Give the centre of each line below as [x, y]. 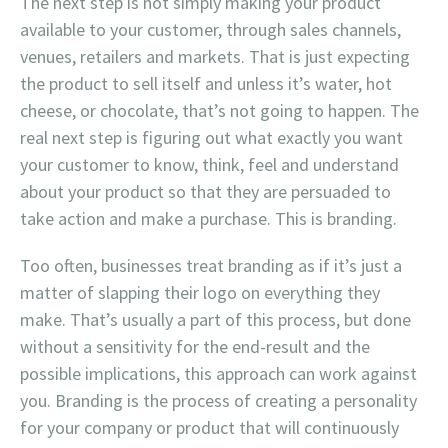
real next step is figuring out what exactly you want [211, 137]
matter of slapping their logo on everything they [200, 292]
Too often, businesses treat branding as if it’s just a [211, 265]
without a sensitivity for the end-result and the [195, 346]
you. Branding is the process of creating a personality [218, 400]
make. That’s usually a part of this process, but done [215, 319]
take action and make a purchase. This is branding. [208, 218]
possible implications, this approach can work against [218, 373]
